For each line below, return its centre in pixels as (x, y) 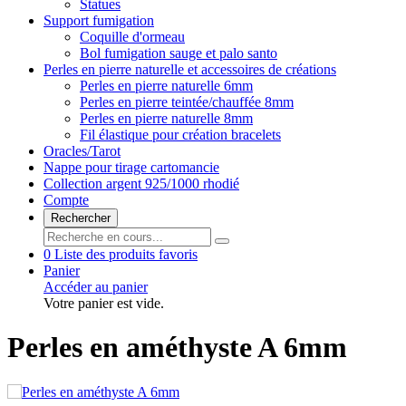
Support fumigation (99, 20)
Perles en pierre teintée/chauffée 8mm (187, 102)
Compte (66, 200)
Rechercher (81, 218)
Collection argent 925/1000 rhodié (141, 184)
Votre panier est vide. (104, 303)
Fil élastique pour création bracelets (180, 135)
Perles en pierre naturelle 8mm (166, 118)
